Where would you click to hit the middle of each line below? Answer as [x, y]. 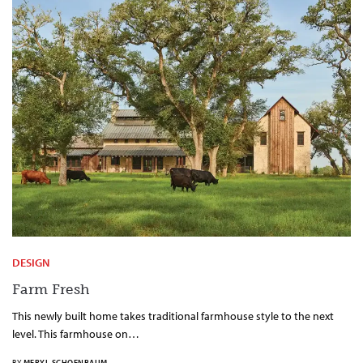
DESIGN [31, 262]
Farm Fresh [51, 289]
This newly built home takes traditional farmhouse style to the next [173, 316]
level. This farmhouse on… [76, 333]
